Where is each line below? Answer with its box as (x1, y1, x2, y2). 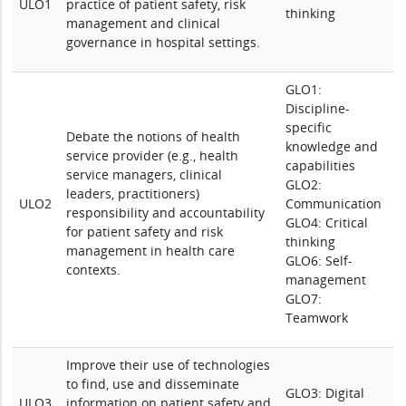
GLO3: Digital (285, 384, 365, 401)
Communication (285, 195, 382, 212)
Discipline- (285, 100, 351, 117)
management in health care (66, 242, 236, 259)
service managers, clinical (66, 166, 223, 183)
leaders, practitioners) (66, 185, 200, 202)
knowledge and (285, 138, 379, 155)
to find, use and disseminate (66, 375, 240, 392)
